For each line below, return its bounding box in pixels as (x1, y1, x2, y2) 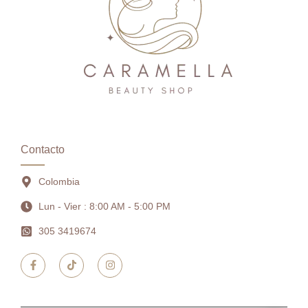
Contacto (21, 143, 65, 155)
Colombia (38, 175, 80, 187)
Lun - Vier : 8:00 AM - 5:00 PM (38, 200, 171, 212)
